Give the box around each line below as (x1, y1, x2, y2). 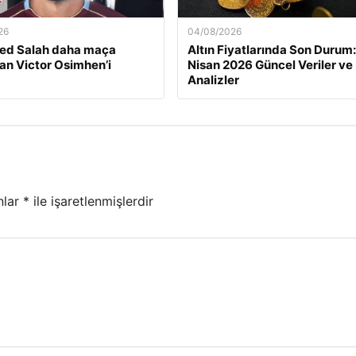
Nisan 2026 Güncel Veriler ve (187, 57, 353, 72)
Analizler (187, 72, 239, 87)
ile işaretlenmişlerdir (29, 193, 153, 210)
